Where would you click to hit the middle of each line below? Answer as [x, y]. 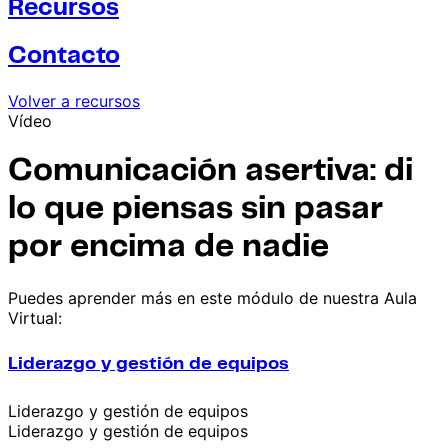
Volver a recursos [74, 101]
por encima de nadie [168, 247]
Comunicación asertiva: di [210, 171]
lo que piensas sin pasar [195, 209]
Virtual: [35, 317]
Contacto [64, 57]
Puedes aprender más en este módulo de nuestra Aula [212, 297]
